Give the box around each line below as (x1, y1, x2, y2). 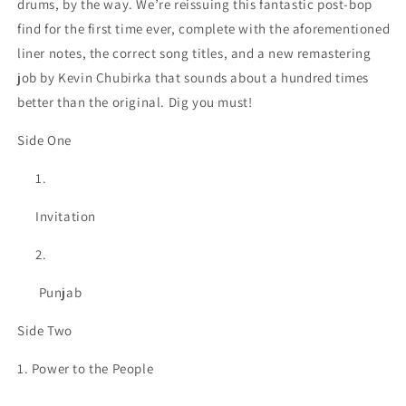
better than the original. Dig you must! (17, 92, 253, 111)
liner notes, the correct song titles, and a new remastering (17, 43, 372, 62)
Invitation (35, 207, 96, 225)
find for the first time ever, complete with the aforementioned (17, 19, 391, 37)
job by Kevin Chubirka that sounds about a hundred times (17, 68, 370, 86)
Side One (17, 130, 72, 149)
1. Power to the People (17, 359, 154, 377)
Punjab (35, 283, 82, 301)
